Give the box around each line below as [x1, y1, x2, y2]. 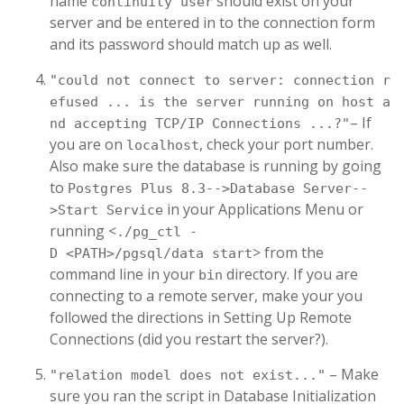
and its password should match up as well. [50, 34, 332, 54]
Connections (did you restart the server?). [50, 329, 328, 349]
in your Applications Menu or [163, 199, 363, 219]
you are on [50, 134, 126, 154]
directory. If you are [223, 264, 358, 284]
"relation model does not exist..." [50, 367, 326, 383]
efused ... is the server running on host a [50, 94, 390, 110]
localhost [126, 137, 199, 153]
